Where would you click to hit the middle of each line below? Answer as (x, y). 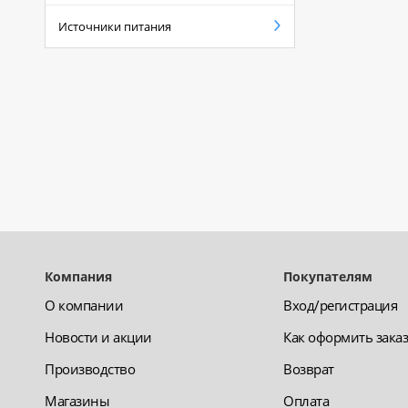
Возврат (309, 369)
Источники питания (115, 27)
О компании (84, 306)
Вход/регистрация (341, 306)
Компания (78, 277)
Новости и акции (98, 337)
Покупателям (328, 277)
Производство (90, 369)
